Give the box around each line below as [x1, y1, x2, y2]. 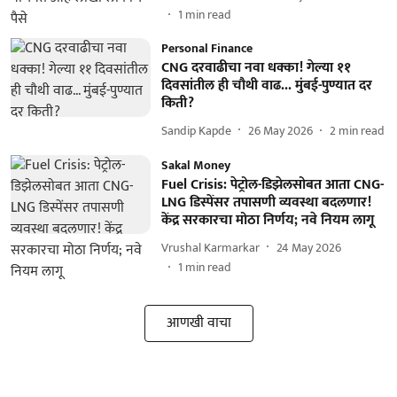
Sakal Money [160, 155, 230, 175]
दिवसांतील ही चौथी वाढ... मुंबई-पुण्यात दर [160, 74, 372, 97]
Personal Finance [160, 38, 253, 58]
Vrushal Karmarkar [160, 237, 260, 258]
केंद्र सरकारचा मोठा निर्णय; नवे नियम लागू [160, 208, 374, 232]
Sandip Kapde [160, 120, 231, 141]
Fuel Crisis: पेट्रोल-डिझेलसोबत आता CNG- [160, 173, 384, 197]
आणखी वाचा [166, 311, 231, 335]
